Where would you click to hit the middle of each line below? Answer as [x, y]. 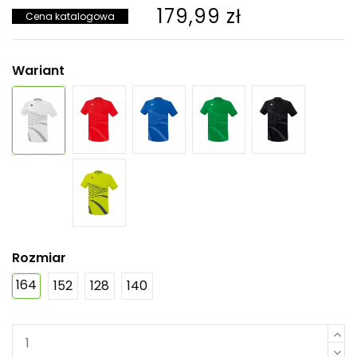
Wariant [38, 71]
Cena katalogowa [70, 16]
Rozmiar [39, 258]
